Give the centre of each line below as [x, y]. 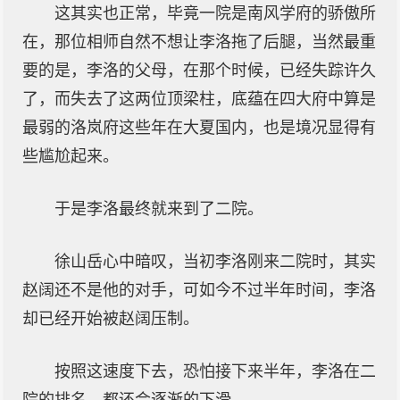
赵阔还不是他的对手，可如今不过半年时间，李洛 [199, 290]
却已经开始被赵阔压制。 [111, 319]
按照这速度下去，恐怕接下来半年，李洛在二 [215, 371]
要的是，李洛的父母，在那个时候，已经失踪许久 [199, 71]
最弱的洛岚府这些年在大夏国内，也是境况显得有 [199, 128]
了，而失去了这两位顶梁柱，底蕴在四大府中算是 [199, 99]
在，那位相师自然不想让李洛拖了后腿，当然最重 [199, 42]
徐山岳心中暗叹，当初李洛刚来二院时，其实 [215, 262]
